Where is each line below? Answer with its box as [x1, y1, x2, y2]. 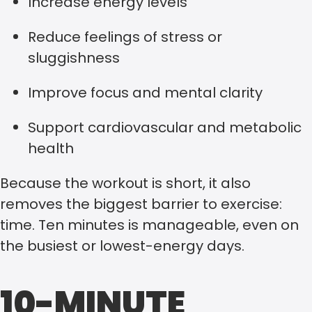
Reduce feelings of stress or [28, 26, 222, 47]
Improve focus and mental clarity [28, 82, 263, 102]
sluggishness [28, 47, 120, 68]
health [28, 138, 74, 158]
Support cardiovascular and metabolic [28, 117, 302, 137]
